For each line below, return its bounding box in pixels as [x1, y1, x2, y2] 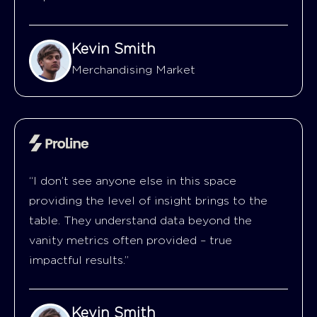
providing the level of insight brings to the [29, 195, 267, 207]
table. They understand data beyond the [29, 214, 252, 226]
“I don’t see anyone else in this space [29, 175, 236, 187]
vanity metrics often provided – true [29, 234, 232, 246]
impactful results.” [29, 254, 129, 266]
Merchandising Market [71, 64, 195, 76]
